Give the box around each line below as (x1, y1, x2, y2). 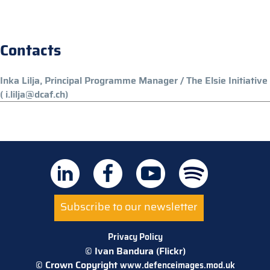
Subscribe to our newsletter (60, 198, 198, 216)
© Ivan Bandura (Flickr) (84, 243, 186, 259)
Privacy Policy (107, 230, 163, 243)
